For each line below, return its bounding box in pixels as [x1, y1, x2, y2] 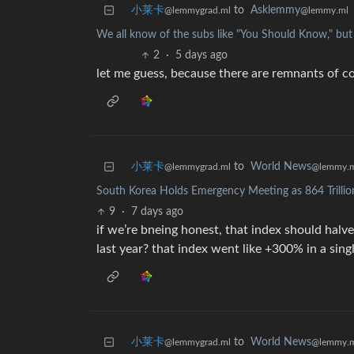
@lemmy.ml [300, 6, 348, 16]
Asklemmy [250, 5, 300, 17]
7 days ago [131, 206, 184, 218]
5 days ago [175, 50, 228, 62]
